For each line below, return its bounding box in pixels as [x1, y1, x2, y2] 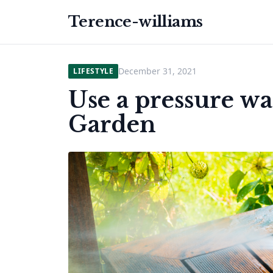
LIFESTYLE [73, 66, 114, 76]
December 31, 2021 [118, 65, 197, 77]
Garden [68, 111, 156, 138]
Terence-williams [68, 13, 203, 30]
